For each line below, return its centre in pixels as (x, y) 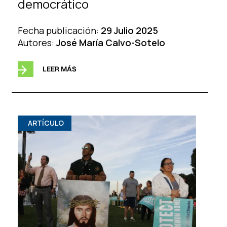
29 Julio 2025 (129, 31)
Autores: (37, 43)
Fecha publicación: (59, 31)
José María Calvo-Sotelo (110, 43)
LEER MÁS (59, 69)
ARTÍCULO (46, 123)
